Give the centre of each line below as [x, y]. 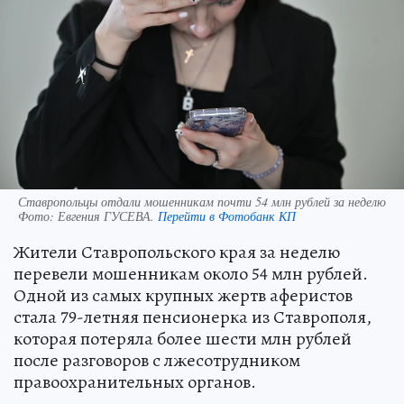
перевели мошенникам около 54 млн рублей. [191, 273]
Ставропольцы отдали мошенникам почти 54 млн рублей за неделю [202, 201]
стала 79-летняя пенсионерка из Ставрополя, [193, 317]
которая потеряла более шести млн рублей [183, 338]
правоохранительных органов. [135, 381]
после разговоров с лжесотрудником [157, 360]
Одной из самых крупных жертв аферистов [183, 295]
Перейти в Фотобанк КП [227, 216]
